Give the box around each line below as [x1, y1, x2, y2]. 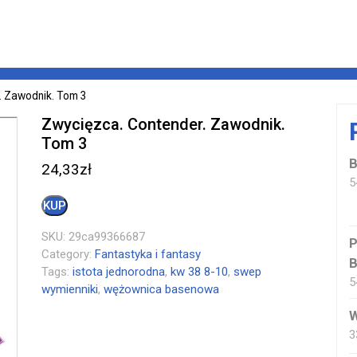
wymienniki [41, 281, 99, 296]
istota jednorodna [73, 264, 166, 279]
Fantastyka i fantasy [95, 246, 202, 261]
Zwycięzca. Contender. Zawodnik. [41, 114, 286, 134]
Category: [41, 246, 96, 261]
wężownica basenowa [104, 281, 220, 296]
